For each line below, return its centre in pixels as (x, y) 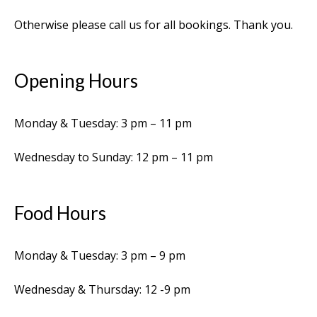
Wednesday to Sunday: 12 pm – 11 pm (114, 157)
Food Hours (60, 213)
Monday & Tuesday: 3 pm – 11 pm (103, 123)
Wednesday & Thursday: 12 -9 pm (102, 289)
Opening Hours (76, 80)
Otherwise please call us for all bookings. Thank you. (154, 24)
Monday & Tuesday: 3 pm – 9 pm (100, 255)
